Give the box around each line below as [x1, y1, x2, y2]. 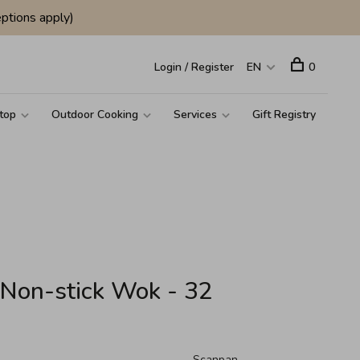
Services [174, 107, 217, 122]
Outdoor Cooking [51, 107, 138, 122]
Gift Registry [252, 107, 316, 122]
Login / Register [154, 59, 234, 75]
